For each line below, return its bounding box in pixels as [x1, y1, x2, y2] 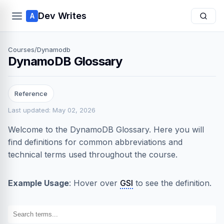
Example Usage [8, 178, 69, 188]
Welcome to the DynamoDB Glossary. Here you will [8, 124, 204, 134]
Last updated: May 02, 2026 [8, 106, 95, 114]
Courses [8, 45, 34, 53]
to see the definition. [133, 178, 211, 188]
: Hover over [69, 178, 120, 188]
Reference [14, 89, 47, 97]
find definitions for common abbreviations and [8, 137, 182, 147]
